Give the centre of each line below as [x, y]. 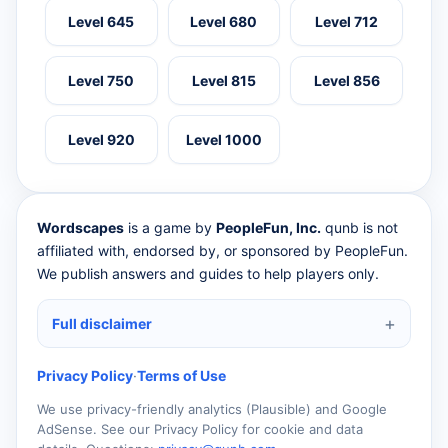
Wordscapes [80, 228]
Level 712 [347, 22]
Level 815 [223, 81]
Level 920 [101, 140]
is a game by [170, 228]
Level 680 [224, 22]
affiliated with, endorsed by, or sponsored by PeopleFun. [222, 251]
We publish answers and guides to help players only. [208, 274]
